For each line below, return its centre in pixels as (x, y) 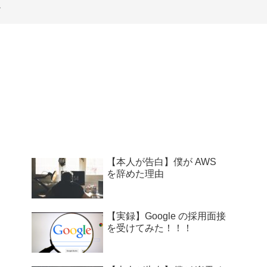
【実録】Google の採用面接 (166, 216)
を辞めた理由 (135, 173)
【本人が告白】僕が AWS (162, 162)
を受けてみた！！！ (150, 228)
